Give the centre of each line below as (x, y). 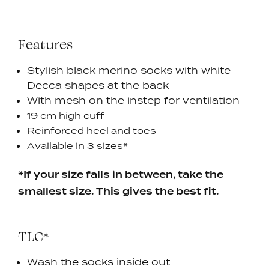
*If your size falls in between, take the (121, 175)
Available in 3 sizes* (77, 145)
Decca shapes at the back (98, 85)
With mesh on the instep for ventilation (133, 100)
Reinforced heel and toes (92, 130)
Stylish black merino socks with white (129, 70)
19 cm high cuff (66, 115)
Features (45, 44)
